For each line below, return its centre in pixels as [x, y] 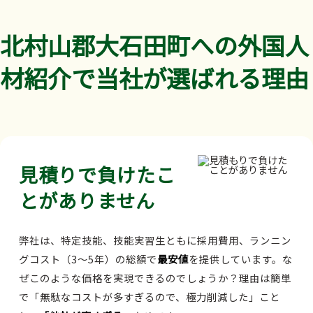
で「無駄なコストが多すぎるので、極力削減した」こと [150, 296]
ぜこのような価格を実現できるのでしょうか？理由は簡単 [155, 277]
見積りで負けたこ [97, 174]
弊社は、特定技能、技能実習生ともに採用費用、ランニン [155, 240]
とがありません [87, 200]
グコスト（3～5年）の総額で [88, 259]
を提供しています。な [241, 259]
